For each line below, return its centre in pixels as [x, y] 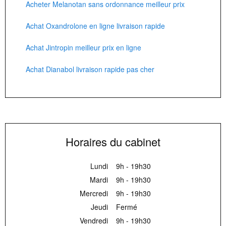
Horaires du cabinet [113, 142]
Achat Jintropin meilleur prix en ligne [83, 48]
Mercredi [94, 193]
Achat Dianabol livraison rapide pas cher [90, 69]
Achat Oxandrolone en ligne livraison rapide [95, 26]
